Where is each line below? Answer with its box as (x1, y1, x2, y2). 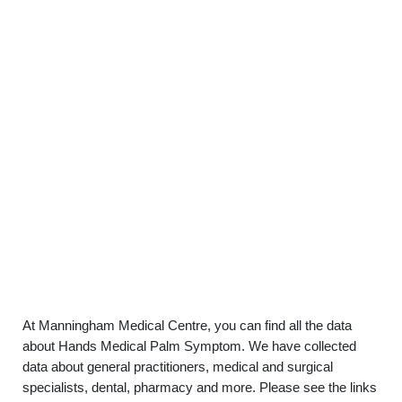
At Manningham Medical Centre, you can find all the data (22, 318, 352, 333)
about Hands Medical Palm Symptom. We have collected (22, 338, 356, 354)
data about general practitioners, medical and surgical (22, 359, 333, 374)
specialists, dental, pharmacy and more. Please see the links (22, 380, 377, 395)
